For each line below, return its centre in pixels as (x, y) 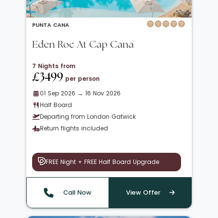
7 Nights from (54, 66)
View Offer (143, 192)
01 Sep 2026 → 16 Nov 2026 (80, 93)
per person (82, 78)
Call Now (77, 192)
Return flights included (74, 128)
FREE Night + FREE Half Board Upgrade (102, 162)
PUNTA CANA (51, 25)
